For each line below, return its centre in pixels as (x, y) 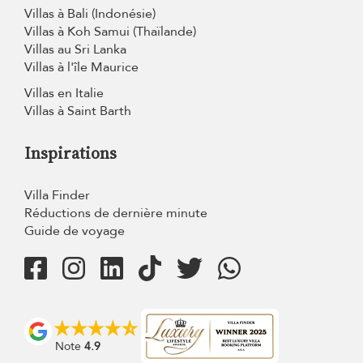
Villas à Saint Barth (78, 111)
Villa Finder (57, 196)
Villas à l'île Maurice (81, 68)
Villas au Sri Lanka (75, 50)
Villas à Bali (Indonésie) (90, 14)
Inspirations (70, 154)
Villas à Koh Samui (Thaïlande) (110, 32)
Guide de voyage (75, 231)
